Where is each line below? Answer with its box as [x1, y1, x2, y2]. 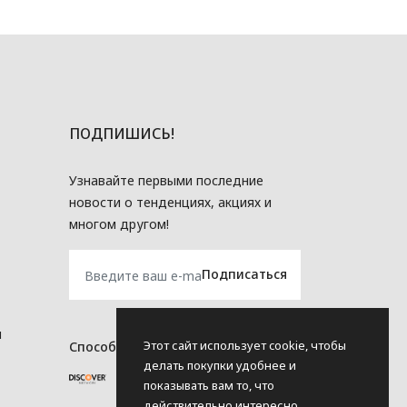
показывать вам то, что [144, 377, 274, 393]
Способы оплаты [68, 337, 180, 355]
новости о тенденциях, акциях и [68, 193, 272, 211]
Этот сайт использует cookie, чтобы [144, 337, 346, 353]
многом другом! [68, 214, 169, 233]
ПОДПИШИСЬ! [68, 123, 174, 144]
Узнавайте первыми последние [68, 171, 263, 189]
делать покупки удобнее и [144, 357, 296, 373]
